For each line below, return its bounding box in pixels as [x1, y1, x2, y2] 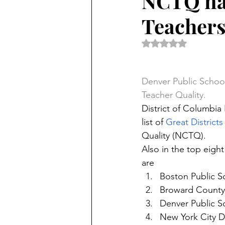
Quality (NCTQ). [142, 130, 206, 141]
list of [142, 117, 166, 128]
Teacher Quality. [142, 89, 206, 100]
